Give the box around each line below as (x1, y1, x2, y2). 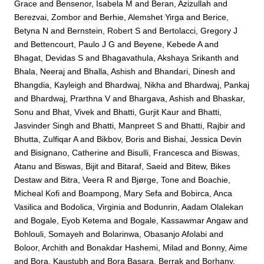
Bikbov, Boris (97, 134, 145, 144)
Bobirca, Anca (181, 189, 233, 199)
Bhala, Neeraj (14, 67, 65, 77)
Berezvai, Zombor (14, 12, 81, 22)
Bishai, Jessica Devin (163, 134, 242, 144)
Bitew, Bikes (186, 161, 231, 171)
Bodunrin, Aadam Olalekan (144, 202, 244, 212)
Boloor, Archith (14, 243, 68, 253)
